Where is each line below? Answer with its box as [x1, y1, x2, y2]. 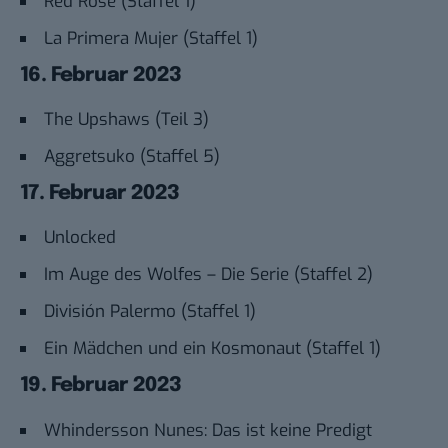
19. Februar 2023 [20, 375, 182, 397]
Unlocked [44, 226, 116, 250]
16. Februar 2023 [20, 65, 182, 87]
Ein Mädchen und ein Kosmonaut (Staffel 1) [44, 337, 381, 361]
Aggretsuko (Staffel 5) [44, 145, 220, 169]
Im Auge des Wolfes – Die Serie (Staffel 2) [44, 263, 373, 287]
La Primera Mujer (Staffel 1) [44, 27, 258, 51]
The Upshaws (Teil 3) [44, 108, 209, 132]
